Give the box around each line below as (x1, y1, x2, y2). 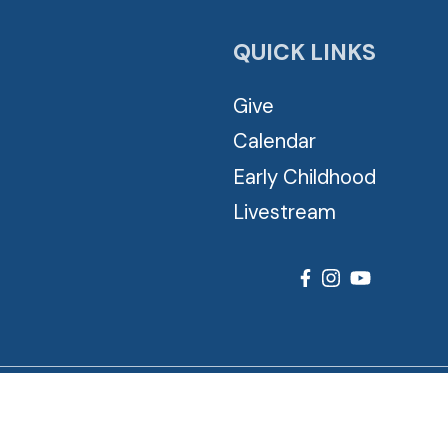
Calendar (233, 128, 316, 155)
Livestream (233, 199, 336, 226)
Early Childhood (233, 163, 376, 190)
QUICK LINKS (233, 37, 376, 68)
